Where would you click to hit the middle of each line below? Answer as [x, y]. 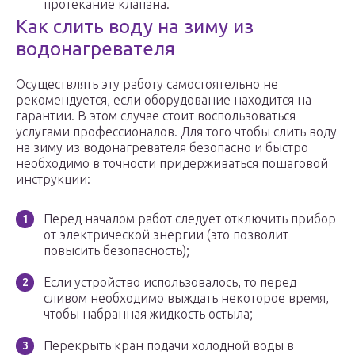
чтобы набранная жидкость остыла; [148, 314]
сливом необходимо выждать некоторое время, [186, 298]
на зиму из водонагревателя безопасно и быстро [162, 148]
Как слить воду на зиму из [135, 27]
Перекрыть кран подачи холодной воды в [169, 346]
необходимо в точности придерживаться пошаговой [172, 164]
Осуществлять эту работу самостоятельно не [147, 84]
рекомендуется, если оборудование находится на [164, 100]
